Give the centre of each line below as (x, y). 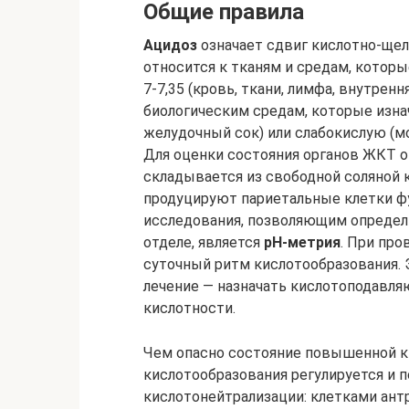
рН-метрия (302, 242)
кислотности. (189, 308)
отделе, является (204, 242)
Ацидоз (170, 45)
